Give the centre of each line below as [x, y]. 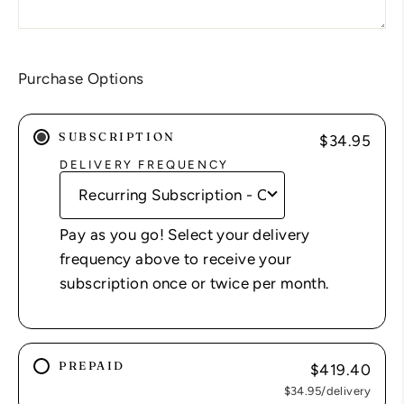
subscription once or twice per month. [195, 283]
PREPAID [92, 366]
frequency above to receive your [176, 258]
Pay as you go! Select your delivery [185, 234]
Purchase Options [81, 78]
